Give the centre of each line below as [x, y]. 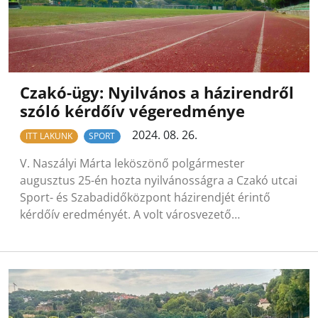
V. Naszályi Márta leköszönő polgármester [132, 164]
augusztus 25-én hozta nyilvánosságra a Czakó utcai [159, 181]
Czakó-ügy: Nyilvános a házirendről [157, 93]
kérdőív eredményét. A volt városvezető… [130, 215]
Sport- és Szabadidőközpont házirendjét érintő [145, 198]
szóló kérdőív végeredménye [132, 111]
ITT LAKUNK [49, 136]
